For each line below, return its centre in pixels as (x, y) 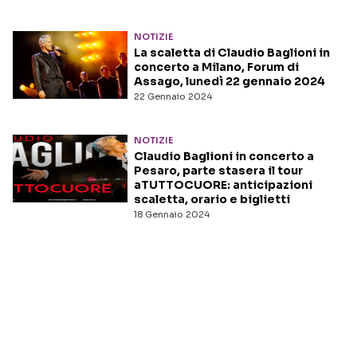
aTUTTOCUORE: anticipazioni (223, 185)
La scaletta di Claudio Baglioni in (232, 53)
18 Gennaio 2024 (172, 215)
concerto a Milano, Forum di (216, 67)
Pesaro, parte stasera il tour (218, 171)
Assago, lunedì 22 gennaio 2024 (229, 82)
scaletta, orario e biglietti (212, 200)
